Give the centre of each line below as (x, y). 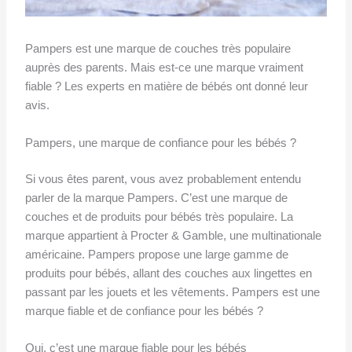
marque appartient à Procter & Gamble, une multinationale (173, 235)
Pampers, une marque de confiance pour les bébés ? (160, 143)
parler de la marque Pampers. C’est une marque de (156, 198)
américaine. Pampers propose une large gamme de (156, 254)
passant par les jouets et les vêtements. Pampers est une (172, 292)
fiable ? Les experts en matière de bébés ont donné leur (166, 87)
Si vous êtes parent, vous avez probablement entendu (163, 179)
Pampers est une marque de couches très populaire (158, 49)
